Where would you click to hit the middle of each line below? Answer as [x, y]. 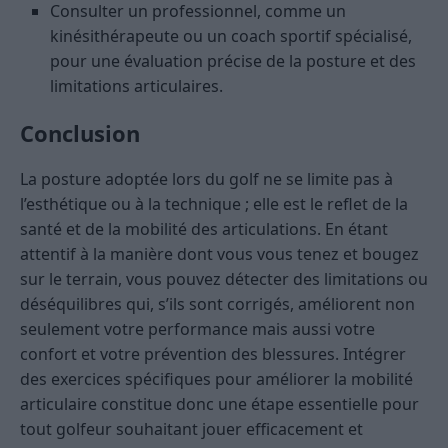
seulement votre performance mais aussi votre [197, 329]
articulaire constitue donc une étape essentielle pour [219, 404]
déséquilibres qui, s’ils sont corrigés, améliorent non [217, 304]
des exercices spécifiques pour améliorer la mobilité [216, 379]
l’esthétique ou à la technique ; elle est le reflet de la [214, 204]
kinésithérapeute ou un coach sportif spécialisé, [231, 36]
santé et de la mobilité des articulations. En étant [204, 229]
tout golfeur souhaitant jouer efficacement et [191, 429]
